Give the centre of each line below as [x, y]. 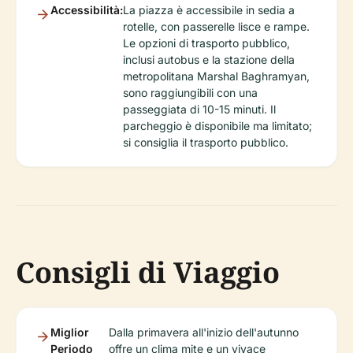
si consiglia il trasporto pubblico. [206, 143]
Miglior [70, 333]
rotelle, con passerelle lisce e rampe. [216, 27]
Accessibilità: [87, 10]
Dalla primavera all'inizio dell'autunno [204, 333]
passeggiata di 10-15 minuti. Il [199, 110]
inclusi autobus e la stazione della [209, 60]
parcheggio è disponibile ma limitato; [217, 126]
